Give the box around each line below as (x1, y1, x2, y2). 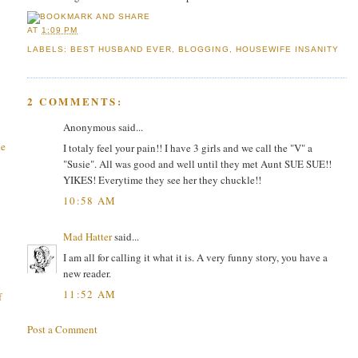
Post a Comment (27, 321, 97, 336)
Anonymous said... (63, 119, 143, 134)
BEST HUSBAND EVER (70, 44, 173, 54)
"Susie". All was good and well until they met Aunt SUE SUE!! (63, 157, 332, 172)
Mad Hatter (63, 229, 112, 244)
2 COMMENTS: (27, 93, 123, 109)
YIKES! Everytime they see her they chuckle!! (63, 173, 261, 188)
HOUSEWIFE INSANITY (235, 44, 339, 54)
